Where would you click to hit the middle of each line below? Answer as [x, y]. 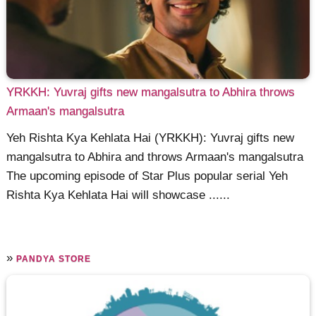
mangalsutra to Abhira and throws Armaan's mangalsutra [155, 157]
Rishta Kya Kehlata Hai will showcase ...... [119, 195]
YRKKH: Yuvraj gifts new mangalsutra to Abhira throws [151, 92]
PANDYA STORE [54, 259]
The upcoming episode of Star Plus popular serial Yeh [147, 176]
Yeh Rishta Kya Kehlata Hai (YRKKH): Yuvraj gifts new [151, 138]
